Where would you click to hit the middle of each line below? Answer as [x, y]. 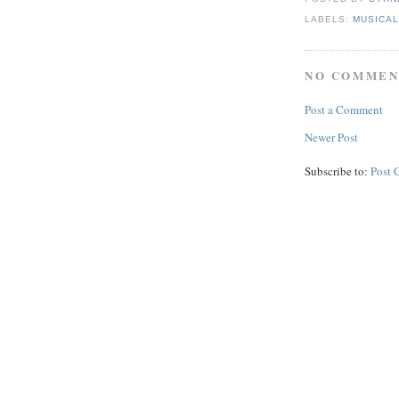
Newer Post [331, 137]
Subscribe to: [338, 171]
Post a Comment [344, 109]
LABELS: [329, 19]
